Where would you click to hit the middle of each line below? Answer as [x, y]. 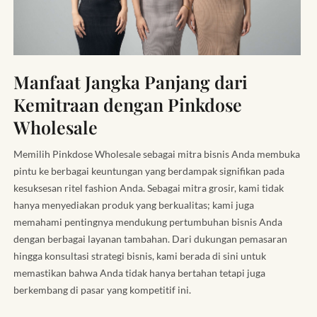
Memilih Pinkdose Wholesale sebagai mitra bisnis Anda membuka [157, 154]
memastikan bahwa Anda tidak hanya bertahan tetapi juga [139, 272]
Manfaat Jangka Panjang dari [131, 81]
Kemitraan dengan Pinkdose [128, 104]
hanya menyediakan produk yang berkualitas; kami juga [134, 204]
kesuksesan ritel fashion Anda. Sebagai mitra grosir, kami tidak [149, 188]
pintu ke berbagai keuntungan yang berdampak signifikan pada [149, 171]
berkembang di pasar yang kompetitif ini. [102, 289]
